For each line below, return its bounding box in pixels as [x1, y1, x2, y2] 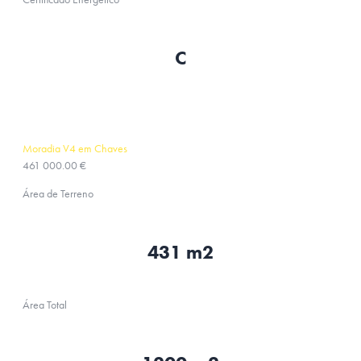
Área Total [23, 297, 67, 312]
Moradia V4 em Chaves [23, 141, 127, 156]
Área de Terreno [23, 186, 93, 201]
